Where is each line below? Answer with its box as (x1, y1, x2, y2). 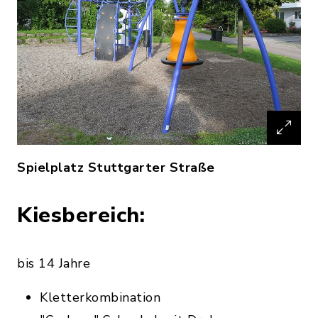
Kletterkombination (40, 289, 160, 306)
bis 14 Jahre (17, 255, 90, 272)
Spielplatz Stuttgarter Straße (17, 159, 215, 176)
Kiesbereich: (17, 201, 145, 230)
